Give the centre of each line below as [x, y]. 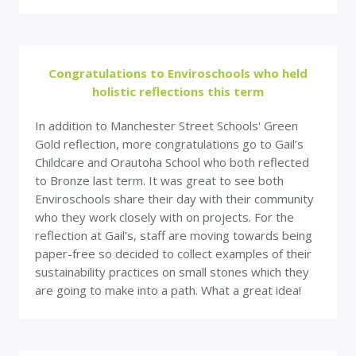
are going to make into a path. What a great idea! [171, 290]
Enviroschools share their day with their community [174, 199]
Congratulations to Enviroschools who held [178, 73]
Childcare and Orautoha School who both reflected [172, 162]
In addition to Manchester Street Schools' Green [166, 126]
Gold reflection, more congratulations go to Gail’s [169, 144]
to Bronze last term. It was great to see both [159, 180]
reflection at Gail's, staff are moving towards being [174, 235]
